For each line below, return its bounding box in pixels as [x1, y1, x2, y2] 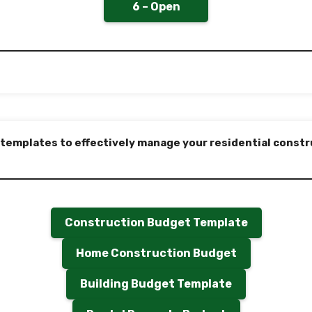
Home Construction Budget [75, 247, 237, 260]
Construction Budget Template [64, 216, 248, 229]
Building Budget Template [80, 277, 232, 290]
